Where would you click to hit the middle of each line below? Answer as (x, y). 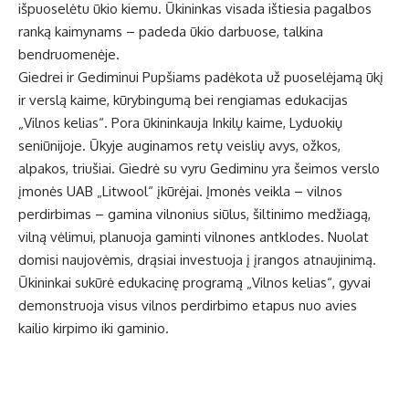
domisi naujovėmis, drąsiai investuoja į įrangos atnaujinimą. (197, 260)
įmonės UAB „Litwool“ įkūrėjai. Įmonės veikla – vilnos (180, 192)
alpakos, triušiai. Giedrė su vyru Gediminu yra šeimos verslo (199, 169)
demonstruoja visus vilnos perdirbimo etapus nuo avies (188, 306)
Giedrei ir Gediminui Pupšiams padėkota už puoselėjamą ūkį (201, 78)
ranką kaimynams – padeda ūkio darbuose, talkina (171, 32)
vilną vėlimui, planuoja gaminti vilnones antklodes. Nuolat (194, 237)
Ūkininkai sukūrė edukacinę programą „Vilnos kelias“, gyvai (194, 283)
